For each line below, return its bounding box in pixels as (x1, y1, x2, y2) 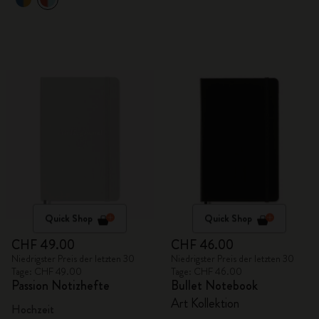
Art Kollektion (171, 294, 239, 313)
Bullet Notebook (171, 276, 258, 295)
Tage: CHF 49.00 (11, 264, 82, 278)
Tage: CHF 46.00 (171, 264, 242, 278)
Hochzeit (11, 301, 54, 318)
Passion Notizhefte (11, 276, 110, 295)
